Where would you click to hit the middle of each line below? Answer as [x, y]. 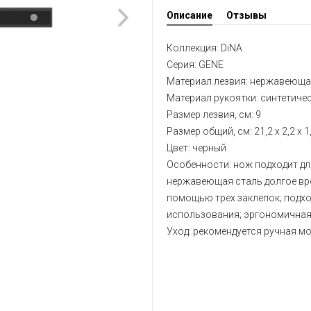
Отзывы [246, 15]
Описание [190, 15]
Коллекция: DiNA [204, 48]
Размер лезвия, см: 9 [214, 115]
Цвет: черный [196, 148]
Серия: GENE [195, 65]
